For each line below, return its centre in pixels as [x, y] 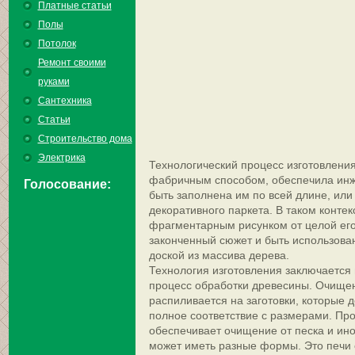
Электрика [61, 158]
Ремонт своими [72, 63]
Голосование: [67, 184]
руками [53, 82]
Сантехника [65, 101]
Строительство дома [85, 139]
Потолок [57, 44]
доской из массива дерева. [219, 255]
